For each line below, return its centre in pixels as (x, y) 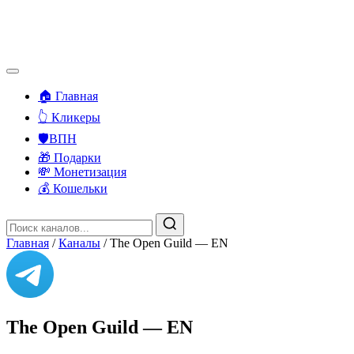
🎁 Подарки (70, 158)
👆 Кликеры (69, 117)
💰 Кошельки (73, 188)
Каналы (79, 243)
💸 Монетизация (82, 172)
